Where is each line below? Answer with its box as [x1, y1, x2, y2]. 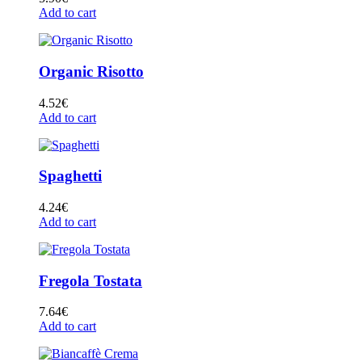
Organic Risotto [39, 62, 144, 80]
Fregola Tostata [39, 271, 142, 289]
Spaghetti [39, 167, 102, 185]
